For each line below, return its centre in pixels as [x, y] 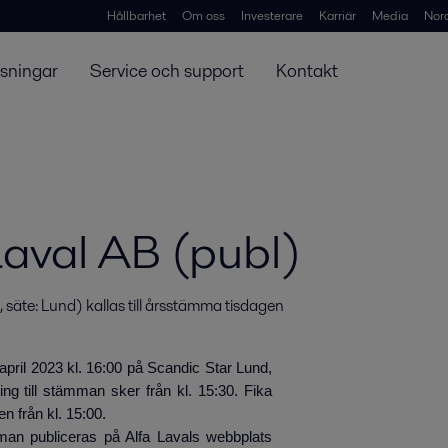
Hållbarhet [136, 15]
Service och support [167, 70]
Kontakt [307, 70]
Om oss [203, 15]
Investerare [272, 15]
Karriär [337, 15]
